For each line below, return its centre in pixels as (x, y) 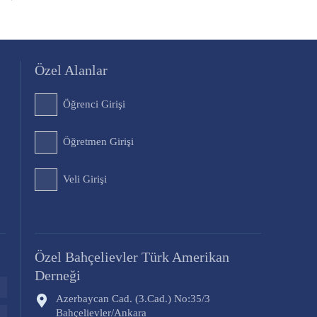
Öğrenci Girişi (94, 104)
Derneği (57, 275)
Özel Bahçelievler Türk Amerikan (132, 257)
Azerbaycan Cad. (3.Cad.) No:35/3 (133, 298)
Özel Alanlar (71, 70)
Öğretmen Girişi (98, 141)
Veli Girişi (85, 179)
